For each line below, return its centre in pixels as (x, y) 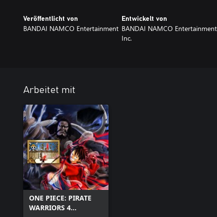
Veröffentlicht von (51, 19)
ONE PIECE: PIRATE (60, 198)
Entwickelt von (144, 19)
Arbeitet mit (49, 90)
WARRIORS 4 (50, 207)
